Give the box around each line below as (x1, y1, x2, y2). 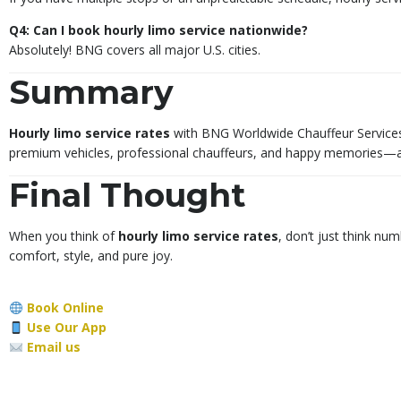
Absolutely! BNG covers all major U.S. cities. (9, 41, 260, 59)
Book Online (26, 299, 104, 317)
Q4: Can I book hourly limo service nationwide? (9, 21, 308, 39)
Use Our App (26, 319, 107, 337)
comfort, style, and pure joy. (9, 247, 173, 265)
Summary (9, 73, 174, 113)
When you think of (9, 227, 118, 245)
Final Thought (9, 175, 245, 216)
